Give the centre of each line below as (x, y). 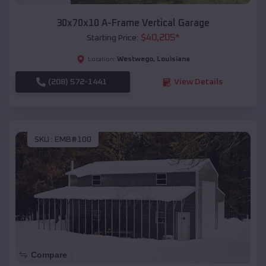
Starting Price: (112, 38)
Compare (49, 255)
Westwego (135, 60)
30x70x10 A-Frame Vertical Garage (133, 23)
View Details (198, 82)
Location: (102, 60)
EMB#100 (73, 139)
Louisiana (173, 60)
